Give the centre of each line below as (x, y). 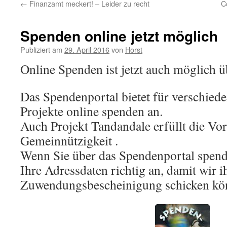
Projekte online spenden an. (91, 111)
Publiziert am (41, 49)
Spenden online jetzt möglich (119, 36)
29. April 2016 (87, 49)
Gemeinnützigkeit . (69, 140)
